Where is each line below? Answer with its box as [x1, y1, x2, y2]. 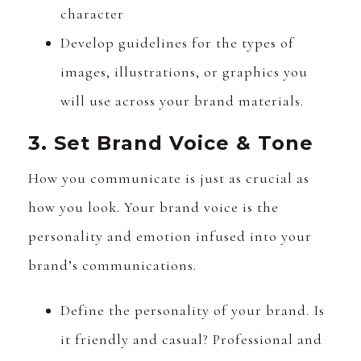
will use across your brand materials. [60, 92, 304, 110]
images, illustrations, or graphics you [60, 63, 308, 81]
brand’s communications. [28, 256, 201, 275]
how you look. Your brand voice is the [28, 198, 279, 217]
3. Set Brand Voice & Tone [28, 131, 313, 156]
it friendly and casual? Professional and [60, 330, 322, 349]
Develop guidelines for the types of [60, 34, 294, 52]
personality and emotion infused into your [28, 227, 312, 246]
